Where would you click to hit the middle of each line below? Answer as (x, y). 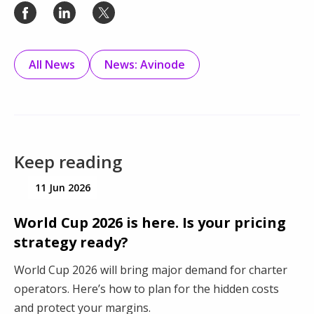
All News (52, 65)
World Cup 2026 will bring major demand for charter (151, 270)
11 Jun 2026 (63, 188)
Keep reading (68, 162)
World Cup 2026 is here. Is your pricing (150, 223)
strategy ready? (71, 243)
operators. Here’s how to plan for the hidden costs (146, 289)
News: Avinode (145, 65)
